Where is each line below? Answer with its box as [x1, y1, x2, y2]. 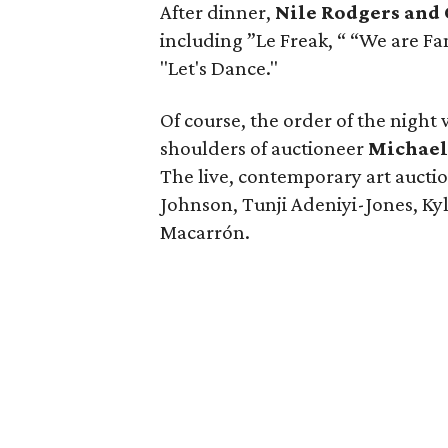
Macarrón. [160, 220, 250, 244]
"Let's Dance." [160, 56, 278, 80]
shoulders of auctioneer [160, 136, 368, 160]
